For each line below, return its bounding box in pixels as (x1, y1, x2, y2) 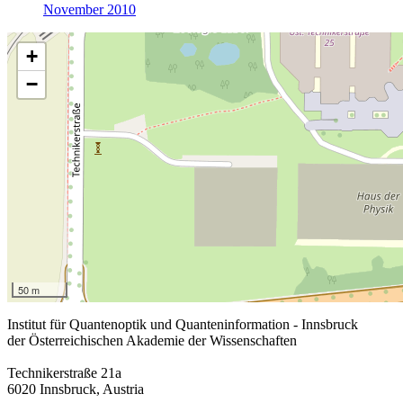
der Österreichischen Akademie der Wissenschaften (7, 333, 297, 349)
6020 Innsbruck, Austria (7, 381, 144, 398)
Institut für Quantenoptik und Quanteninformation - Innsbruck (7, 317, 358, 333)
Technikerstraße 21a (7, 365, 121, 381)
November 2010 (43, 2, 136, 18)
